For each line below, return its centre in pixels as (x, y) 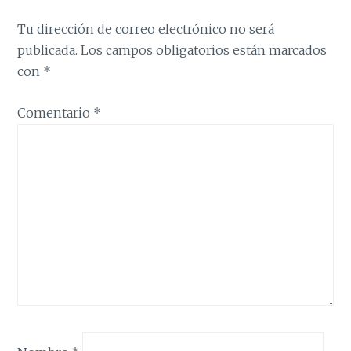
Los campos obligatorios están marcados (204, 51)
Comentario (56, 112)
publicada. (48, 51)
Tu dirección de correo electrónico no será (146, 29)
